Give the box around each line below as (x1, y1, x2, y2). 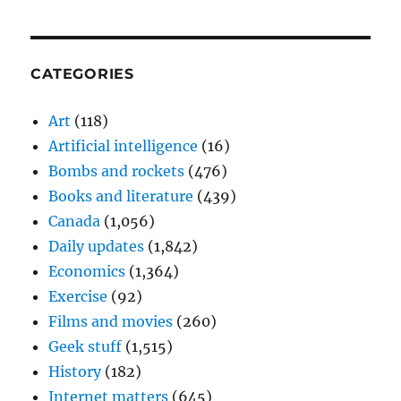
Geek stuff (48, 337, 123, 356)
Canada (48, 212, 101, 231)
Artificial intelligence (48, 137, 199, 156)
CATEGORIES (30, 65, 134, 83)
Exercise (48, 287, 108, 306)
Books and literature (48, 187, 194, 206)
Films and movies (48, 312, 174, 331)
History (48, 363, 102, 381)
